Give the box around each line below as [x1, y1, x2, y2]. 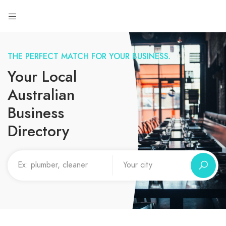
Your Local [8, 66, 77, 87]
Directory [8, 121, 69, 142]
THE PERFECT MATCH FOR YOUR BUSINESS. [8, 51, 171, 62]
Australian [8, 84, 75, 105]
